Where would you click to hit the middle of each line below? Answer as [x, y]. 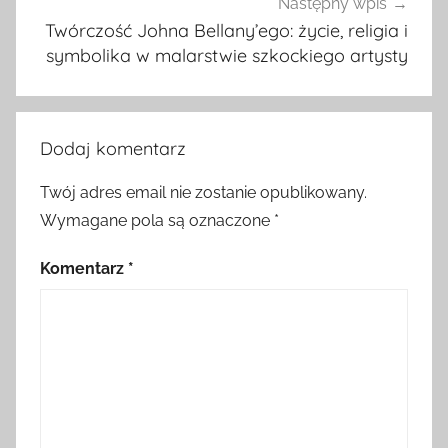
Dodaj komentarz [113, 148]
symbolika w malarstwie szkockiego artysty [227, 56]
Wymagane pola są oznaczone [157, 220]
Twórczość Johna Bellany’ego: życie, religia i [226, 31]
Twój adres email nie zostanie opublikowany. [203, 192]
